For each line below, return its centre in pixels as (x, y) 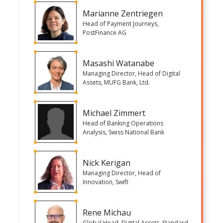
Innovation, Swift (106, 182)
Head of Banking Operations (123, 123)
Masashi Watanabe (118, 63)
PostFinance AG (105, 32)
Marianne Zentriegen (123, 13)
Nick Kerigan (107, 163)
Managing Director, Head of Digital (131, 73)
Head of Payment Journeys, (121, 23)
